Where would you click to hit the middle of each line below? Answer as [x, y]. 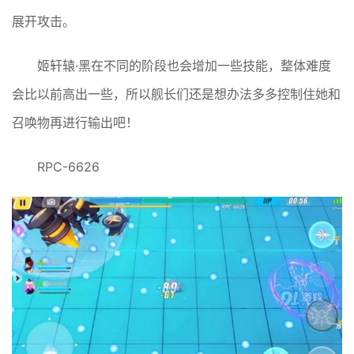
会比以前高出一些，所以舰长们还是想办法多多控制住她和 [176, 94]
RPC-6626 [68, 166]
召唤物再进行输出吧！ [75, 122]
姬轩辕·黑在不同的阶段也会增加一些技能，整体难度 [184, 65]
